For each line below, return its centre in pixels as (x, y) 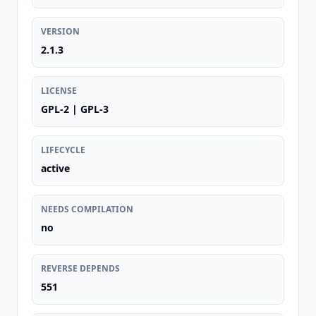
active (55, 168)
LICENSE (59, 91)
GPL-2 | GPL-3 (75, 109)
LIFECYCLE (63, 150)
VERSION (60, 31)
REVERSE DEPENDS (80, 268)
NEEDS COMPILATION (87, 209)
